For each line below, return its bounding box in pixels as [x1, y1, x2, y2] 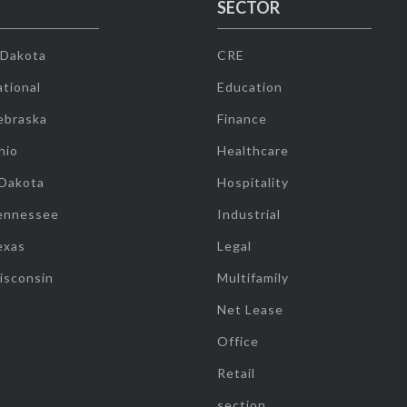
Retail [216, 365, 255, 381]
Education [216, 79, 283, 94]
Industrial [216, 206, 281, 222]
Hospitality [216, 174, 289, 190]
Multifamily [216, 270, 289, 285]
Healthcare [216, 143, 289, 158]
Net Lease [216, 302, 283, 317]
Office [216, 333, 259, 349]
